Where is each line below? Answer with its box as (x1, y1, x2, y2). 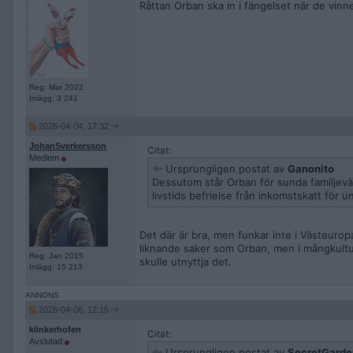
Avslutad (29, 336, 65, 346)
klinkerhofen (29, 325, 81, 334)
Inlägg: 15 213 (29, 262, 83, 271)
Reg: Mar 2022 (29, 83, 84, 91)
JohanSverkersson (29, 141, 106, 150)
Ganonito (288, 162, 334, 175)
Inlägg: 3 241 (29, 94, 78, 102)
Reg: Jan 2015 (29, 251, 84, 260)
